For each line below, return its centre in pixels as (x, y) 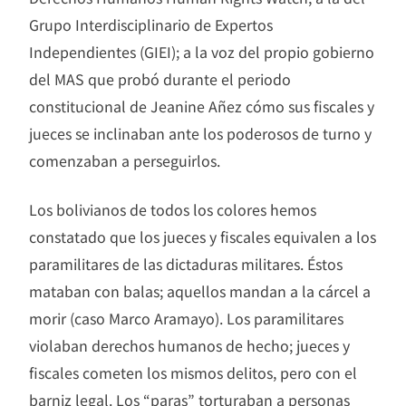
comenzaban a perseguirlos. (125, 161)
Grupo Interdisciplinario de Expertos (151, 25)
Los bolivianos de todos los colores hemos (173, 210)
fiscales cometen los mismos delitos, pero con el (193, 373)
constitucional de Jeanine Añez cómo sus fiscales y (202, 106)
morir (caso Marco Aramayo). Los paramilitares (186, 319)
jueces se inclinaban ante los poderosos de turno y (200, 134)
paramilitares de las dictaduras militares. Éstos (186, 264)
